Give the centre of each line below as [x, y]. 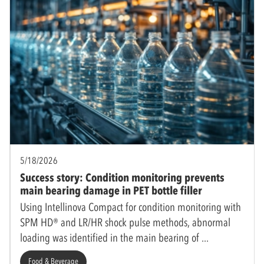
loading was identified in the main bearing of [111, 237]
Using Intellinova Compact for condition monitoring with [131, 207]
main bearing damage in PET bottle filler [111, 190]
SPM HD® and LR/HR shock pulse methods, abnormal [125, 222]
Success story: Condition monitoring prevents [122, 177]
